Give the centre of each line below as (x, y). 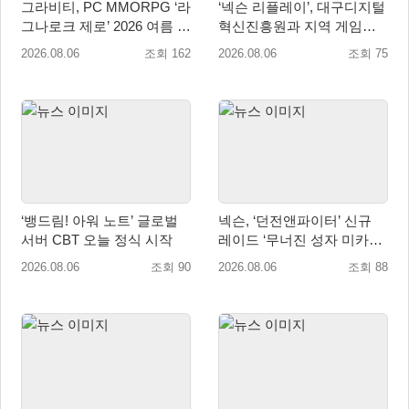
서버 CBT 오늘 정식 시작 (97, 239)
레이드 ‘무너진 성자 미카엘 (300, 239)
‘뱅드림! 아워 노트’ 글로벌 (100, 220)
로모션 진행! (59, 46)
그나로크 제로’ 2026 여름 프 (106, 26)
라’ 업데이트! (257, 258)
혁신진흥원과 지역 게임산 (297, 26)
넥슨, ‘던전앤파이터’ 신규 (295, 220)
